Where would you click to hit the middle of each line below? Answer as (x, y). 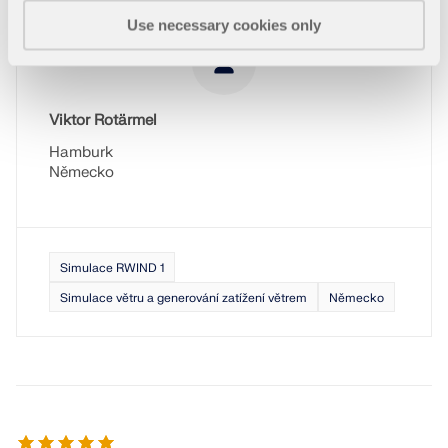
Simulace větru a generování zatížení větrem (183, 298)
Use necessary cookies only (224, 25)
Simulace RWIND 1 (112, 268)
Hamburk (81, 152)
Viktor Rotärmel (103, 120)
